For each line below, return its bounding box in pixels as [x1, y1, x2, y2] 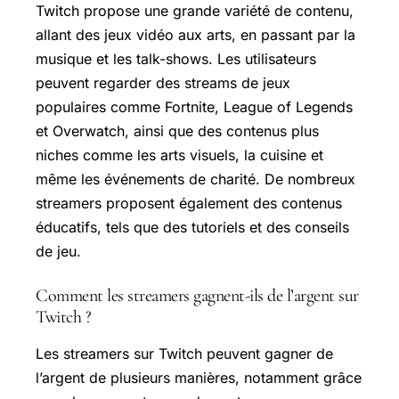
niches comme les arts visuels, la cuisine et [36, 145, 323, 164]
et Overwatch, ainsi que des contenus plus [36, 121, 319, 140]
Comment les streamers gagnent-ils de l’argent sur [36, 284, 359, 306]
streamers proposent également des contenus [36, 193, 342, 212]
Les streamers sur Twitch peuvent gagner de [36, 344, 333, 362]
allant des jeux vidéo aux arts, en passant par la [36, 25, 355, 44]
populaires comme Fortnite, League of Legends [36, 97, 353, 116]
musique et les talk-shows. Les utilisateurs [36, 49, 316, 68]
